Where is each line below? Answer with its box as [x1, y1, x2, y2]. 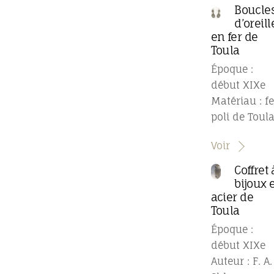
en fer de [210, 29, 258, 43]
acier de [210, 190, 254, 204]
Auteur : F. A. [210, 255, 272, 268]
